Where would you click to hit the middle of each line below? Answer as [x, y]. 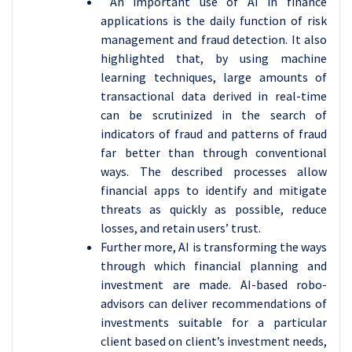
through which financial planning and [214, 266]
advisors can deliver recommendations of [214, 303]
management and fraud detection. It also [214, 39]
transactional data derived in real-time [214, 96]
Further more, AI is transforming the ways [214, 247]
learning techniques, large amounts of [214, 77]
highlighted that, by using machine [214, 58]
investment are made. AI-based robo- [214, 284]
